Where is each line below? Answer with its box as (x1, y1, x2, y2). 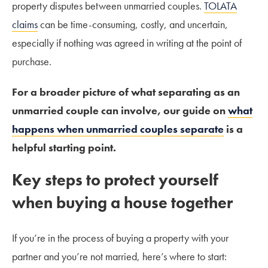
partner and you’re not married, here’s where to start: (12, 249, 227, 263)
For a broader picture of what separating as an (12, 84, 240, 99)
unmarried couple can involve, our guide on (12, 103, 228, 117)
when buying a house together (12, 191, 236, 213)
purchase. (12, 54, 51, 68)
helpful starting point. (12, 140, 116, 154)
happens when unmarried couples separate (12, 121, 224, 136)
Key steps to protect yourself (12, 169, 218, 190)
